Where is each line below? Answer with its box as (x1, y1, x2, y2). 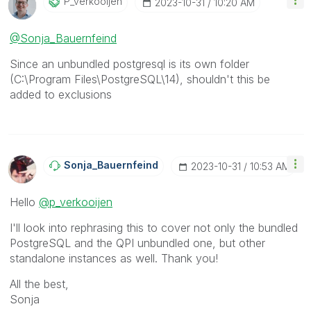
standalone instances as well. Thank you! (10, 251, 218, 265)
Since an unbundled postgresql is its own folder (10, 56, 249, 71)
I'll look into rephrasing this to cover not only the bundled (10, 220, 298, 235)
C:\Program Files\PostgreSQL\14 (14, 72, 176, 86)
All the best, (10, 276, 69, 291)
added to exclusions (10, 87, 112, 101)
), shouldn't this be (176, 72, 270, 86)
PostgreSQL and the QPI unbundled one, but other (10, 235, 265, 250)
